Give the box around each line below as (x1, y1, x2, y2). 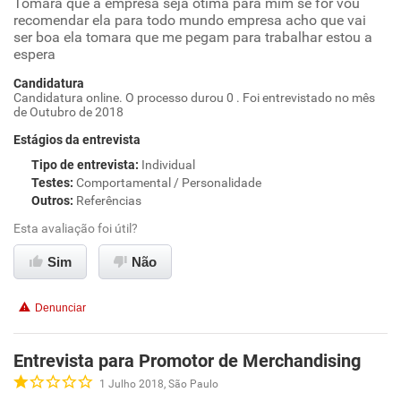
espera (13, 46, 55, 63)
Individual (141, 158, 195, 172)
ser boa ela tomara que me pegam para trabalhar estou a (13, 29, 372, 46)
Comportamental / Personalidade (76, 175, 261, 190)
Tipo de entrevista (31, 158, 135, 172)
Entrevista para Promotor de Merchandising (13, 350, 361, 371)
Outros (31, 193, 70, 208)
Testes (31, 175, 70, 190)
